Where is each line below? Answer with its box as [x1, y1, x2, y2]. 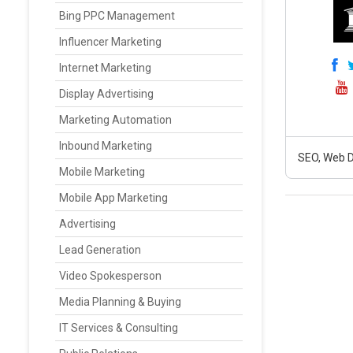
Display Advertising [59, 87, 154, 100]
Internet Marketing [59, 61, 151, 74]
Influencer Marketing [59, 35, 162, 48]
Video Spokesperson [59, 269, 162, 282]
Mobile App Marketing [59, 191, 168, 204]
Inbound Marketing [59, 139, 152, 152]
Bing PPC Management [59, 9, 175, 22]
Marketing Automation [59, 113, 172, 126]
